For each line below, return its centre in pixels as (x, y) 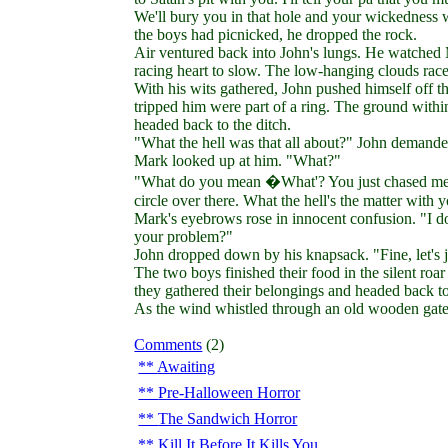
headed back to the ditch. (213, 124)
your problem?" (184, 236)
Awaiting (186, 366)
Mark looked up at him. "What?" (238, 160)
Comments (168, 344)
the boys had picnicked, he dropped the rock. (276, 34)
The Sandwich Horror (228, 418)
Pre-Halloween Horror (229, 392)
